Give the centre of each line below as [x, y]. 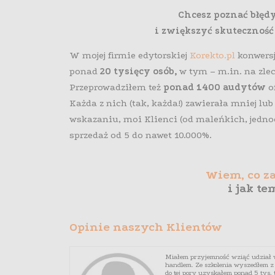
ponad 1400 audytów [214, 87]
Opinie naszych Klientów [145, 227]
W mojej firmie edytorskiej [129, 56]
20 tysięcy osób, [139, 72]
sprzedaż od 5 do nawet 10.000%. [140, 135]
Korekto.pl [212, 56]
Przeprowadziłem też [116, 87]
